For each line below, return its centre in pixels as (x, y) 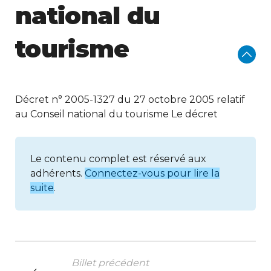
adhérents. (57, 173)
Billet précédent (110, 263)
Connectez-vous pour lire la (152, 173)
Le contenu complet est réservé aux (118, 159)
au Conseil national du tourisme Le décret (116, 114)
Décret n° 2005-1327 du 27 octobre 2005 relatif (130, 100)
